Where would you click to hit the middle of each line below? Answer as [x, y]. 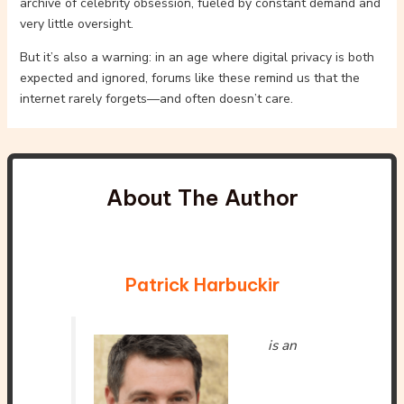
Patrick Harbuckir [202, 285]
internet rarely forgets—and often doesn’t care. [156, 99]
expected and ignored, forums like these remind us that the [189, 78]
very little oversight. [76, 24]
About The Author [202, 197]
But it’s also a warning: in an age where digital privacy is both [197, 57]
